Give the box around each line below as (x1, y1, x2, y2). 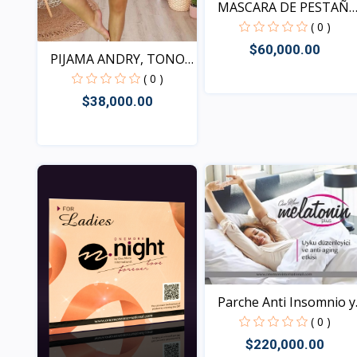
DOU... (218, 17, 253, 35)
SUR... (50, 69, 82, 88)
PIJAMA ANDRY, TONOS (50, 50, 192, 69)
